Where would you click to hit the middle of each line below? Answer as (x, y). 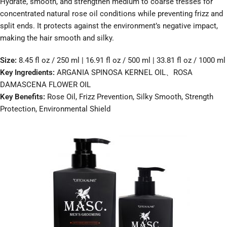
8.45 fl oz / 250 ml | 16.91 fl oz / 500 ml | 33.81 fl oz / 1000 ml (122, 61)
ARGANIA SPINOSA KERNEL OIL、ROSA (125, 73)
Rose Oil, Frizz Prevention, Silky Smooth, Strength (129, 97)
